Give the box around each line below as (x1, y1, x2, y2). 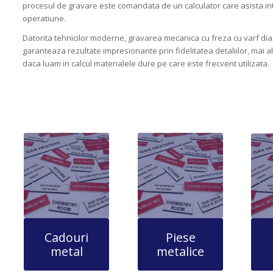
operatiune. (23, 13, 66, 24)
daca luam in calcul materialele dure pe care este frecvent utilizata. (23, 58, 270, 69)
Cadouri (44, 229, 89, 246)
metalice (157, 243, 205, 260)
